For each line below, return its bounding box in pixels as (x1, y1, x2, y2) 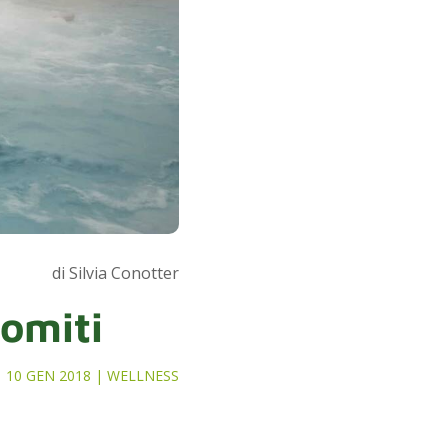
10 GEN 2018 (6, 365, 92, 385)
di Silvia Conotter (52, 261, 180, 284)
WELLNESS (107, 365, 180, 385)
